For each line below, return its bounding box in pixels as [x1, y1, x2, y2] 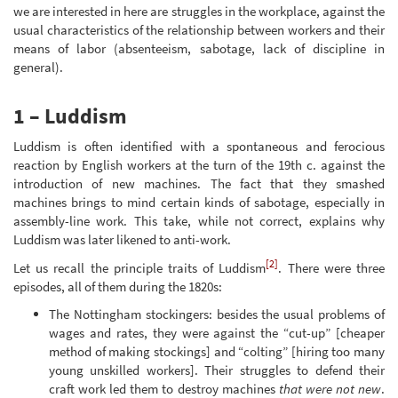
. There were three [278, 259, 386, 276]
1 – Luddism [13, 101, 127, 130]
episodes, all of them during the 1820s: [13, 277, 222, 295]
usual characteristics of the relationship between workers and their [13, 20, 385, 38]
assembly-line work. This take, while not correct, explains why [13, 212, 385, 230]
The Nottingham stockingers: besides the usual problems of [49, 306, 385, 323]
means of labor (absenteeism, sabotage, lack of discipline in [13, 39, 385, 57]
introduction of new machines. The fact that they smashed [13, 175, 385, 193]
